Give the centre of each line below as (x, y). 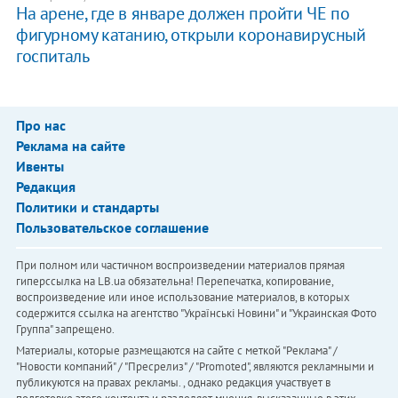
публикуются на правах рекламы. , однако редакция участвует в (173, 382)
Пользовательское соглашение (112, 227)
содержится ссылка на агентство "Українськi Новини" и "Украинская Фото (196, 313)
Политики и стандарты (87, 207)
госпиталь (52, 56)
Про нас (40, 125)
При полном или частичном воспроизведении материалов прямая (180, 265)
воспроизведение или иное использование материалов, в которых (183, 297)
